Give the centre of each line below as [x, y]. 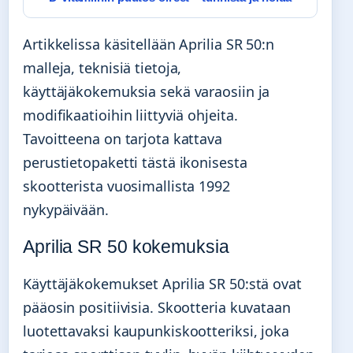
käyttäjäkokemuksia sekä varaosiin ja [147, 91]
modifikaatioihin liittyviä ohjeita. [130, 115]
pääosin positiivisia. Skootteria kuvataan [157, 308]
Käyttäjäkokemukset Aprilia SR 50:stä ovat [162, 284]
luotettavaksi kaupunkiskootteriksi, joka [156, 331]
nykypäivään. [66, 209]
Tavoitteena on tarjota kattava [123, 138]
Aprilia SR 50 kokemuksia [126, 247]
